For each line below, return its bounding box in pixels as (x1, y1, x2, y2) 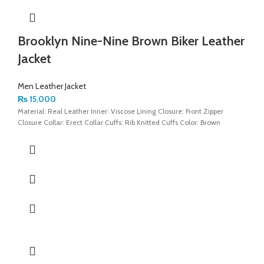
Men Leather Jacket (18, 80, 86, 91)
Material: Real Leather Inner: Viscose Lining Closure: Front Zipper (18, 106, 223, 115)
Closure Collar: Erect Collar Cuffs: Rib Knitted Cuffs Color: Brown (18, 117, 220, 127)
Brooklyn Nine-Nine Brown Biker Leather (18, 32, 245, 49)
